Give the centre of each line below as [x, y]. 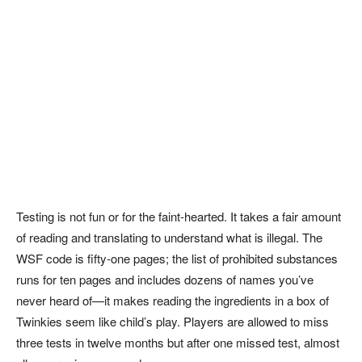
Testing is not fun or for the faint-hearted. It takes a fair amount [179, 217]
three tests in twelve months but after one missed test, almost [178, 343]
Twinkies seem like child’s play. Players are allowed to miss [173, 322]
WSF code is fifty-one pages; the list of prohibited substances [177, 259]
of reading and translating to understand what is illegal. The [169, 238]
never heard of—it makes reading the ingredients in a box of [173, 301]
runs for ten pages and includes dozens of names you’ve [165, 280]
